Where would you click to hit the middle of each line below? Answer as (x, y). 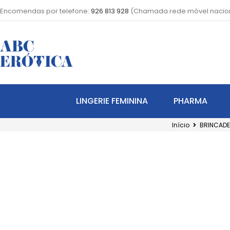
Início (181, 125)
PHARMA (190, 101)
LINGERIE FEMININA (112, 101)
